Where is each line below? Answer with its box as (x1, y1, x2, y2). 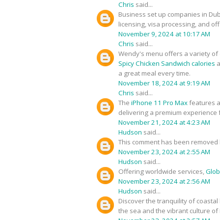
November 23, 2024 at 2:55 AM (118, 147, 210, 156)
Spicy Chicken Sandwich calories (118, 58, 215, 68)
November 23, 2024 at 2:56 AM (118, 176, 210, 186)
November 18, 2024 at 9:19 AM (118, 78, 210, 87)
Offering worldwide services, (118, 166, 206, 176)
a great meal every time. (118, 68, 191, 78)
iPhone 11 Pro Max (131, 98, 188, 107)
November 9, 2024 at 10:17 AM (118, 29, 210, 38)
